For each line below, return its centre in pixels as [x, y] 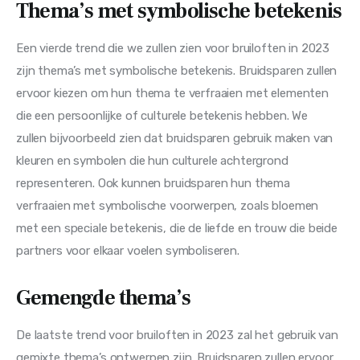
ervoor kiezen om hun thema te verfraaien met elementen [174, 94]
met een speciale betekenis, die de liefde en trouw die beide [178, 229]
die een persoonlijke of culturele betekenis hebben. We [164, 116]
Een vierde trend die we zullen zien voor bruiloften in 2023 [175, 49]
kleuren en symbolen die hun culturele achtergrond [154, 161]
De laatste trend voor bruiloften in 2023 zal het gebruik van [179, 335]
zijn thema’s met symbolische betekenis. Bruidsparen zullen [178, 71]
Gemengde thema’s [104, 299]
